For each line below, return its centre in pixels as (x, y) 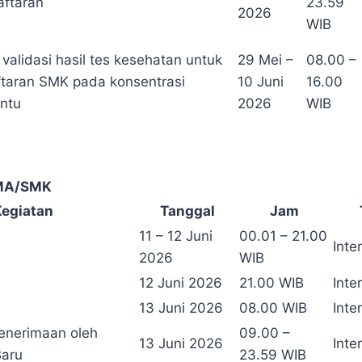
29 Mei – (265, 60)
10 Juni (261, 82)
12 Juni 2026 (181, 283)
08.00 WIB (273, 308)
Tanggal (187, 211)
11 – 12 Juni (176, 236)
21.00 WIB (271, 283)
